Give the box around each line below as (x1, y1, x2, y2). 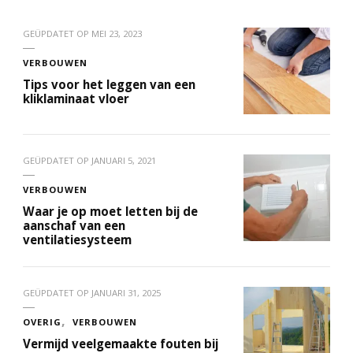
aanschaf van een (23, 217, 125, 233)
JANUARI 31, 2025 (91, 286, 161, 299)
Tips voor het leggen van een (23, 76, 195, 92)
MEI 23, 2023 (91, 27, 142, 39)
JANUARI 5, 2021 (91, 154, 156, 166)
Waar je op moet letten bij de (23, 203, 198, 219)
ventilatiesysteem (23, 231, 132, 247)
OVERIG (23, 315, 61, 328)
